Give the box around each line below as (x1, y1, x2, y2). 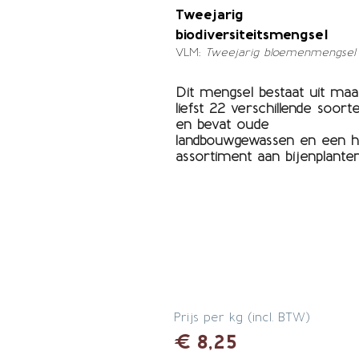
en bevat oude (175, 116, 269, 132)
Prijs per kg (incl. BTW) (173, 310, 310, 325)
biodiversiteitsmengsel (175, 26, 329, 43)
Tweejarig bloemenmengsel (204, 46, 356, 59)
